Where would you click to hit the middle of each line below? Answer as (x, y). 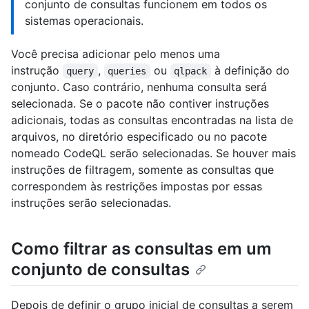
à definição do (252, 71)
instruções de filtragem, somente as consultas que (142, 170)
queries (127, 71)
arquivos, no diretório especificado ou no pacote (139, 137)
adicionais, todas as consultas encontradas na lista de (152, 120)
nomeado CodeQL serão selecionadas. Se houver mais (153, 153)
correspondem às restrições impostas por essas (137, 187)
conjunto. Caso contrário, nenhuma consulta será (139, 87)
